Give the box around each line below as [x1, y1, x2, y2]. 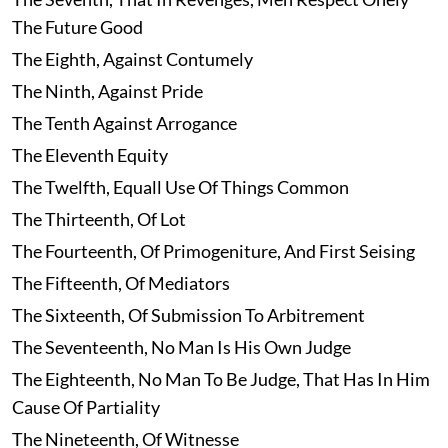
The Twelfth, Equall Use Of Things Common [11, 176, 349, 199]
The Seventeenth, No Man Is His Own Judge [11, 336, 351, 359]
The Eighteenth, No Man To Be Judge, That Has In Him [11, 368, 430, 391]
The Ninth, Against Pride [11, 80, 203, 103]
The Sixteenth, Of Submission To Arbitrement [11, 304, 365, 327]
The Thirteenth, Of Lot [11, 208, 186, 231]
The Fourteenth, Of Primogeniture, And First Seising [11, 240, 415, 263]
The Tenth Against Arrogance [11, 112, 237, 135]
